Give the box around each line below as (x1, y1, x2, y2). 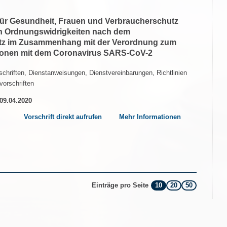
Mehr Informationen (119, 112, 181, 121)
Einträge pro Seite (92, 181, 148, 190)
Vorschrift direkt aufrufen (23, 112, 102, 121)
